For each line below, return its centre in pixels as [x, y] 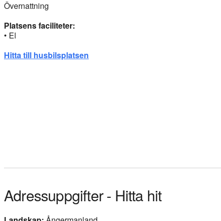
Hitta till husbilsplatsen [46, 55]
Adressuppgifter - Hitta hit [83, 195]
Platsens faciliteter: [39, 25]
